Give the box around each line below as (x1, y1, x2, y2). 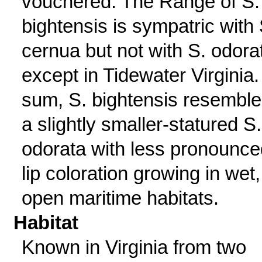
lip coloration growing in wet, (21, 163, 260, 184)
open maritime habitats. (21, 187, 219, 209)
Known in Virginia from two (21, 236, 246, 258)
